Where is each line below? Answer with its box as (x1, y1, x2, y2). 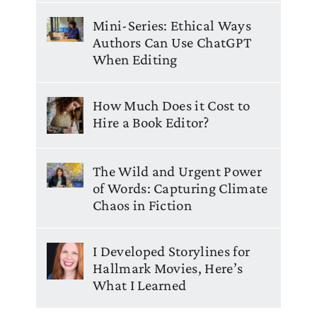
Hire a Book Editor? (93, 113, 209, 131)
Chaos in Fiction (93, 196, 192, 214)
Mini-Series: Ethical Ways (93, 16, 251, 34)
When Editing (93, 50, 178, 68)
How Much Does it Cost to (93, 96, 250, 114)
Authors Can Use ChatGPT (93, 33, 252, 51)
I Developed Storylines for (93, 242, 250, 260)
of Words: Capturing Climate (93, 179, 268, 197)
